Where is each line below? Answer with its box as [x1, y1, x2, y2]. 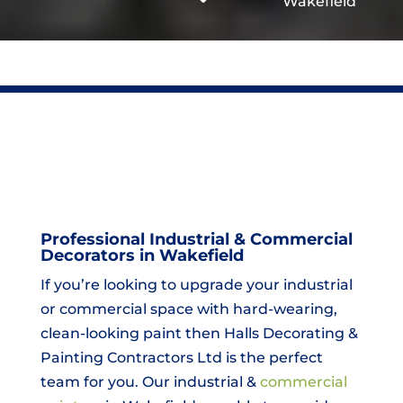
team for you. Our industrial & [40, 373, 260, 391]
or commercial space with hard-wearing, [40, 300, 337, 318]
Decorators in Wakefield [40, 246, 244, 266]
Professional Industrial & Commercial [40, 229, 353, 250]
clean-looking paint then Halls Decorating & [40, 325, 358, 343]
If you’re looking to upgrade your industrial [40, 276, 353, 294]
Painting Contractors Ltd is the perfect [40, 349, 323, 367]
